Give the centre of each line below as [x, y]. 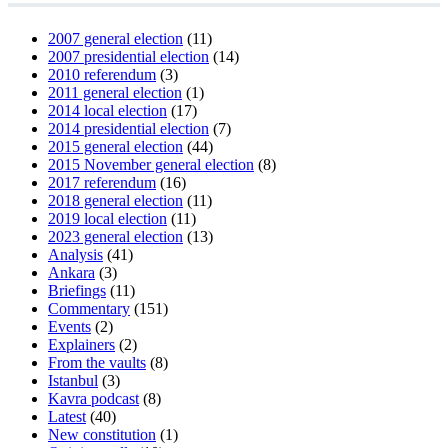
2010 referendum [102, 74]
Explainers [81, 344]
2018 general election [115, 200]
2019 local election [107, 218]
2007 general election [115, 38]
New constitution [102, 434]
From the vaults [97, 362]
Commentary [89, 308]
